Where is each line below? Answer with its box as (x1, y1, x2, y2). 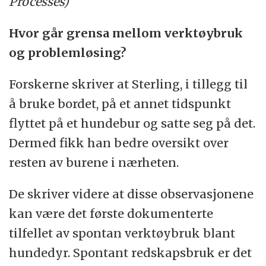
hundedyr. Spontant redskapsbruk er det (9, 245, 252, 261)
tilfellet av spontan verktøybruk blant (9, 226, 236, 241)
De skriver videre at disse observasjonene (9, 186, 254, 202)
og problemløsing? (9, 45, 127, 61)
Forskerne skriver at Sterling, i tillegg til (9, 77, 248, 92)
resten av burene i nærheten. (9, 155, 179, 170)
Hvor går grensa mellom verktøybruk (9, 26, 243, 41)
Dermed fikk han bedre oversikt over (9, 135, 229, 151)
